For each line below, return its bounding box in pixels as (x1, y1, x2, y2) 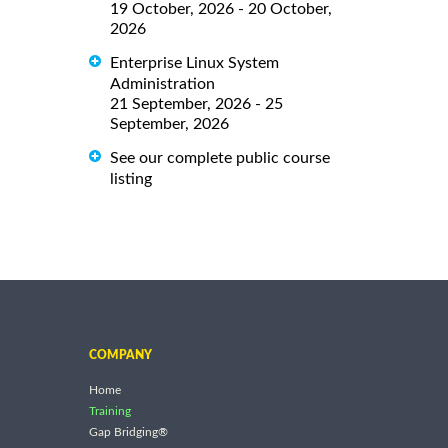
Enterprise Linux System (110, 54, 279, 71)
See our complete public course (110, 149, 330, 166)
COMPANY (89, 348, 152, 361)
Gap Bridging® (89, 426, 168, 439)
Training (89, 405, 131, 418)
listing (110, 170, 152, 187)
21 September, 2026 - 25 (110, 95, 283, 112)
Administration (110, 75, 215, 92)
